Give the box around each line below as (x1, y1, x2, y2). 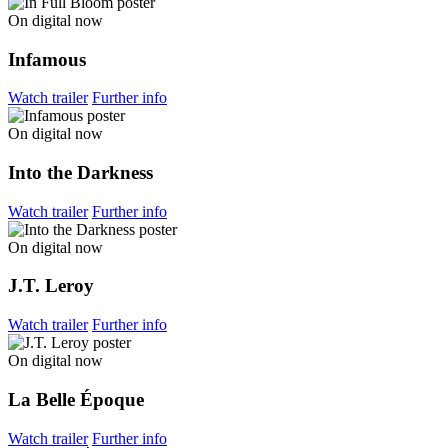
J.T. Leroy (8, 275, 94, 297)
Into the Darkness (8, 162, 153, 184)
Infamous (8, 48, 86, 70)
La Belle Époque (8, 388, 144, 410)
